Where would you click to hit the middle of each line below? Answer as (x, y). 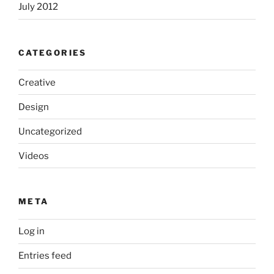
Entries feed (45, 256)
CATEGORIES (53, 52)
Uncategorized (50, 131)
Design (34, 107)
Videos (34, 156)
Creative (37, 82)
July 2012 (38, 7)
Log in (31, 231)
